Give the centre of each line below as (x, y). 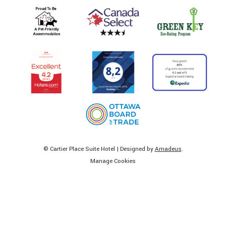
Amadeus (168, 149)
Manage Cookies (113, 161)
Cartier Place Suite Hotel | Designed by (102, 149)
